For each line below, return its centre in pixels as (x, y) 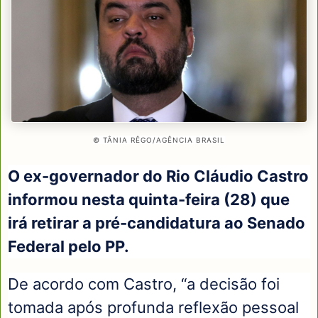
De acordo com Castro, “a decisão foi (144, 284)
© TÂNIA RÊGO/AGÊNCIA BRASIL (159, 139)
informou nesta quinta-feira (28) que (149, 199)
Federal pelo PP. (68, 246)
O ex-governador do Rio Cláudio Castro (158, 176)
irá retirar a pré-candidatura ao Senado (157, 223)
